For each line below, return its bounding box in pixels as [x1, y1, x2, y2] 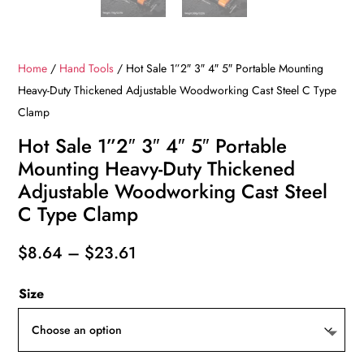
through [135, 306, 191, 331]
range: [135, 262, 182, 287]
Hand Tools [59, 60, 115, 77]
